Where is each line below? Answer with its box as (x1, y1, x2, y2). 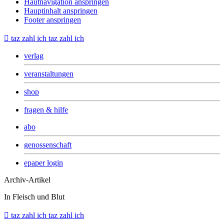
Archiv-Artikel (4, 175, 50, 184)
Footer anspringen (24, 15, 81, 24)
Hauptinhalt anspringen (24, 6, 97, 15)
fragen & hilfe (24, 105, 68, 114)
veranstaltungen (24, 69, 73, 78)
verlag (24, 51, 43, 60)
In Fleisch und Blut (4, 192, 64, 201)
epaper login (24, 158, 63, 167)
